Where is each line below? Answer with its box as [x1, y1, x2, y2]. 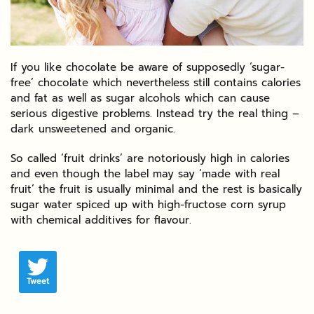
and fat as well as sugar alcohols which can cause [11, 90, 270, 106]
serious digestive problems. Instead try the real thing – [11, 105, 299, 121]
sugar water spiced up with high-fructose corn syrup [11, 196, 286, 212]
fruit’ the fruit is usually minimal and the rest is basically [11, 181, 302, 197]
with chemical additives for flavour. [11, 212, 191, 228]
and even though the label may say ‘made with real [11, 165, 280, 182]
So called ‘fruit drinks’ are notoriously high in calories [11, 150, 289, 166]
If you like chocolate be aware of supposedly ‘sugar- [11, 59, 285, 75]
